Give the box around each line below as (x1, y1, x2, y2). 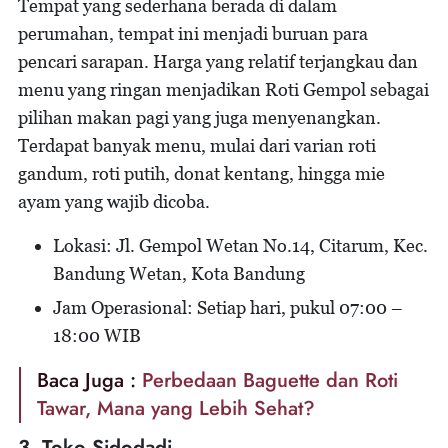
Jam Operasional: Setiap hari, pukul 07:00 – (53, 297, 403, 318)
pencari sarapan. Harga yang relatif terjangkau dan (18, 51, 418, 72)
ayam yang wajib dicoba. (18, 191, 210, 212)
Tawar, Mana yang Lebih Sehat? (37, 394, 315, 423)
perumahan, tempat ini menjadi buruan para (18, 23, 368, 44)
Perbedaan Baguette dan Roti (142, 366, 398, 395)
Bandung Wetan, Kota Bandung (53, 263, 305, 284)
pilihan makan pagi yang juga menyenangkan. (18, 107, 381, 128)
